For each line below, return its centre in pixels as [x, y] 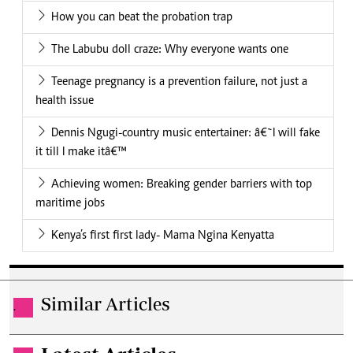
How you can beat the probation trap [142, 18]
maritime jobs [70, 204]
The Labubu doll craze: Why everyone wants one [170, 50]
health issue [65, 101]
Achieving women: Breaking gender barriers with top [182, 185]
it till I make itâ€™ [81, 152]
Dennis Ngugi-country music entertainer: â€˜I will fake [186, 134]
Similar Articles [106, 304]
